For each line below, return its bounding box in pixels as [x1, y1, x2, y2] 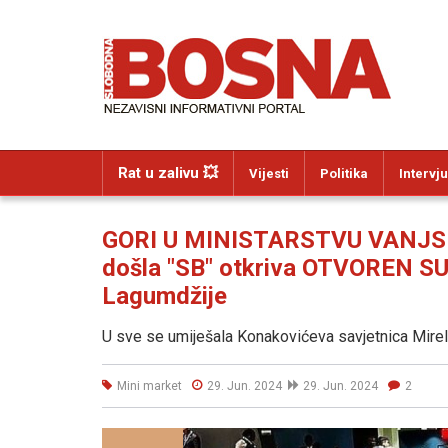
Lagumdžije [102, 282, 227, 310]
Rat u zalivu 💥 [118, 164, 218, 182]
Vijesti [249, 166, 289, 181]
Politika [320, 166, 368, 181]
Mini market [117, 378, 182, 393]
